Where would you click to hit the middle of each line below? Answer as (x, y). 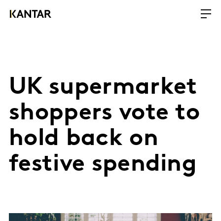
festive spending (103, 165)
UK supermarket (103, 88)
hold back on (84, 139)
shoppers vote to (105, 113)
